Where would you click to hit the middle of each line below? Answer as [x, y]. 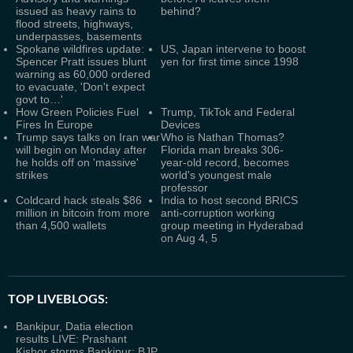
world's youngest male [216, 175]
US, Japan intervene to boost [233, 49]
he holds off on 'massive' [77, 162]
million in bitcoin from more [83, 213]
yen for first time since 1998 [230, 61]
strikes [32, 175]
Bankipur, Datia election [74, 326]
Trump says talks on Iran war [88, 137]
